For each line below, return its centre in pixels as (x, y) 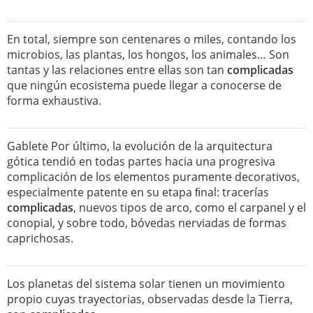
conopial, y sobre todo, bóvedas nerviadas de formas (147, 223)
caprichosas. (40, 238)
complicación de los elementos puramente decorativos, (153, 177)
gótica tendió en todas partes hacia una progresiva (141, 161)
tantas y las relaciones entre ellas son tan (117, 70)
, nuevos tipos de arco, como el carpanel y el (190, 208)
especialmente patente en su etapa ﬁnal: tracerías (138, 192)
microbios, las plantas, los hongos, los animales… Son (148, 54)
